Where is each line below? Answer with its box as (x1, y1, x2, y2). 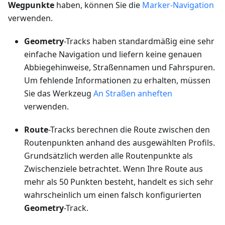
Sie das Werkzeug (24, 88, 93, 99)
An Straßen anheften (93, 88, 172, 99)
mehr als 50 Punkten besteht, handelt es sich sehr (24, 176, 213, 188)
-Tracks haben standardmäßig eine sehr (64, 36, 214, 47)
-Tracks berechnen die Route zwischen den (48, 124, 210, 136)
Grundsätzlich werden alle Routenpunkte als (24, 150, 193, 162)
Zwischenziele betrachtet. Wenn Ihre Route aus (24, 163, 203, 175)
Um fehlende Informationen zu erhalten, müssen (24, 75, 210, 86)
